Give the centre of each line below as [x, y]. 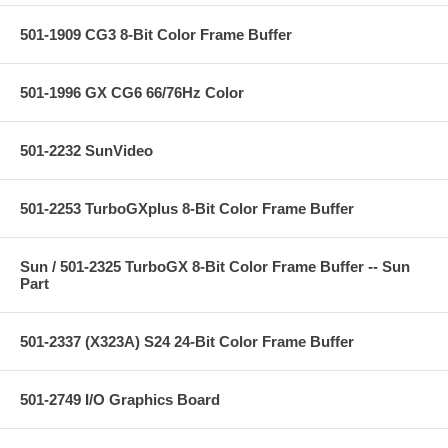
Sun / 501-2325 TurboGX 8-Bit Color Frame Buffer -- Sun [215, 266]
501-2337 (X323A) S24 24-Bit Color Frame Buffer [187, 341]
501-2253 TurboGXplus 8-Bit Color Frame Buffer [187, 208]
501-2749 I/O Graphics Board [120, 399]
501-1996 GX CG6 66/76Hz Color [132, 92]
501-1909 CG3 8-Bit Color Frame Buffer [156, 34]
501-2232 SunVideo [86, 150]
